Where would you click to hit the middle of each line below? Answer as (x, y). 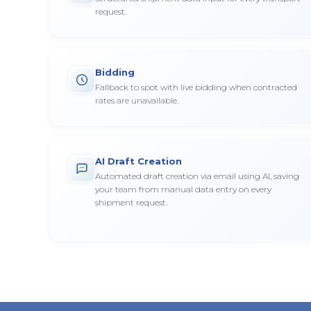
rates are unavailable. (137, 100)
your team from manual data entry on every (183, 189)
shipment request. (131, 202)
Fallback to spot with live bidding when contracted (196, 87)
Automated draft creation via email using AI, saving (197, 176)
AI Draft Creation (138, 161)
